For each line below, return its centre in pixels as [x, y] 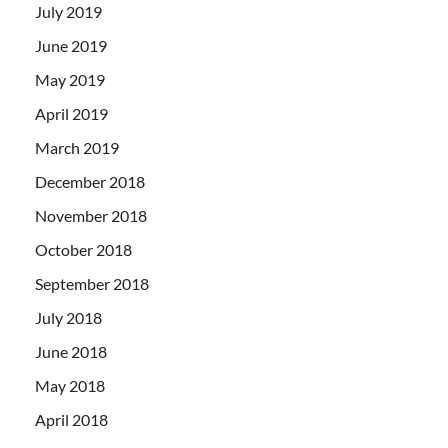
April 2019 [71, 113]
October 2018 [83, 249]
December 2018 [90, 181]
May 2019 [70, 79]
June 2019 [71, 45]
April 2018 [71, 419]
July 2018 [68, 317]
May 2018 [70, 385]
